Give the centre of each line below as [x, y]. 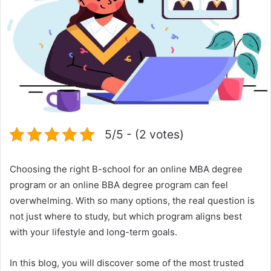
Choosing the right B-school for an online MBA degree [126, 169]
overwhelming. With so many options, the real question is [132, 200]
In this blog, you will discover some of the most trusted [127, 263]
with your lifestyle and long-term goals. [93, 232]
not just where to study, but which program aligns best [126, 216]
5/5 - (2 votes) [144, 134]
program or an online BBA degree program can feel [119, 184]
